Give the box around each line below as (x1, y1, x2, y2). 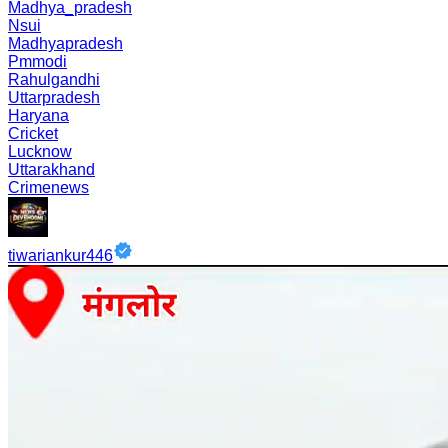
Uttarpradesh (8, 89, 100, 106)
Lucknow (8, 143, 72, 160)
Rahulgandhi (8, 71, 100, 88)
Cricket (8, 125, 58, 142)
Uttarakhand (8, 161, 95, 178)
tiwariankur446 (8, 247, 113, 264)
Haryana (8, 107, 69, 124)
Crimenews (8, 179, 89, 196)
